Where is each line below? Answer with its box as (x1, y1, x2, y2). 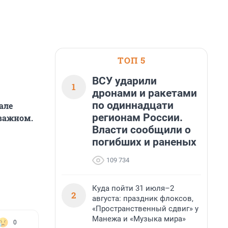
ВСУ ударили (92, 75, 157, 87)
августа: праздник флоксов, (92, 194, 193, 203)
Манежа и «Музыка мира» (92, 214, 186, 223)
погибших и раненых (92, 136, 196, 148)
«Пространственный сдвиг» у (92, 204, 198, 213)
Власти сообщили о (92, 124, 191, 136)
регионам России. (92, 111, 183, 124)
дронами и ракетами (92, 87, 197, 99)
